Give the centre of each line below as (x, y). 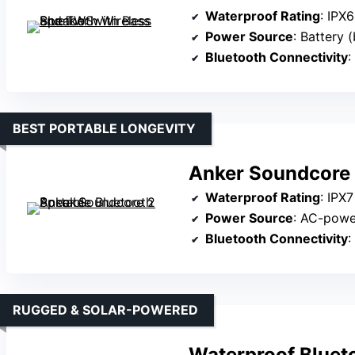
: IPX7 (337, 197)
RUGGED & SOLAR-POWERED (105, 309)
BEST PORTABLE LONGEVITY (104, 128)
